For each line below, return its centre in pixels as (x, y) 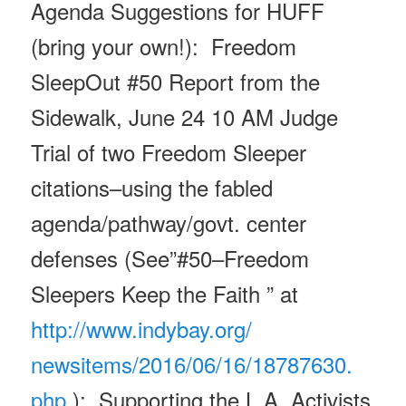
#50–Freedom (243, 257)
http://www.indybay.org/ (142, 328)
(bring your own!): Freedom (164, 45)
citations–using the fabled (152, 187)
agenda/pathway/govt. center (169, 222)
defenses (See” (104, 257)
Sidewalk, (80, 116)
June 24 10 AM (202, 116)
